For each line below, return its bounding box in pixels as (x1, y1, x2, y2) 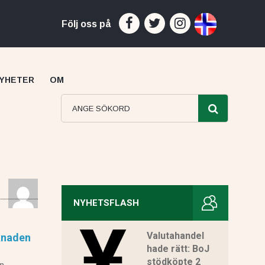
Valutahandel (146, 230, 204, 242)
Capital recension (76, 206, 153, 218)
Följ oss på (61, 19, 111, 29)
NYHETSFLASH (73, 197, 139, 208)
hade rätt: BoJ (146, 243, 209, 255)
